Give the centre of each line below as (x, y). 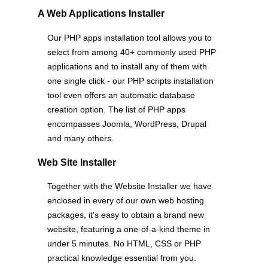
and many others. (80, 138)
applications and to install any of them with (127, 66)
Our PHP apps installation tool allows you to (129, 37)
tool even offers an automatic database (121, 95)
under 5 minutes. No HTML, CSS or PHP (124, 244)
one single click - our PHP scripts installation (130, 80)
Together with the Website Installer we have (129, 186)
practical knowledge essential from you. (121, 258)
